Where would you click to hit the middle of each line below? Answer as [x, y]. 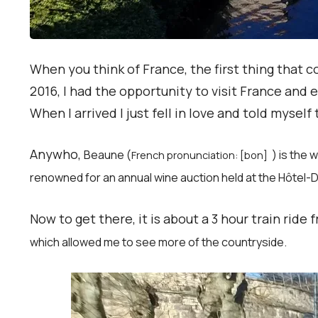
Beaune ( [108, 155]
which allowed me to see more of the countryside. [161, 242]
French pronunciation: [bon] [202, 155]
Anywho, [57, 154]
